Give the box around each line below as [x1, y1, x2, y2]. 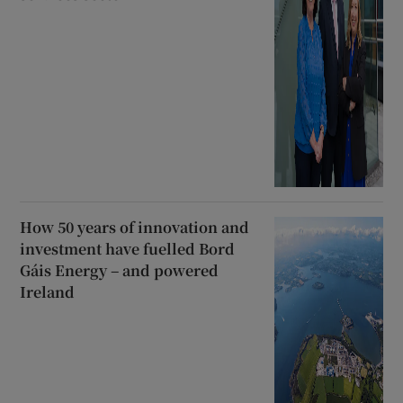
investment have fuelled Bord [20, 237, 236, 259]
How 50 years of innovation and [20, 216, 250, 237]
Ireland [20, 281, 76, 302]
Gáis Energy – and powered [20, 259, 219, 281]
